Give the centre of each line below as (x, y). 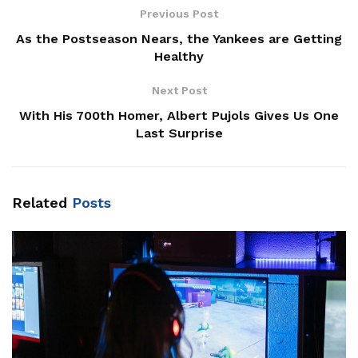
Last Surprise (179, 133)
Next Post (179, 91)
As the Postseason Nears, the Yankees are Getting (179, 39)
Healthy (179, 57)
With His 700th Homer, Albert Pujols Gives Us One (179, 116)
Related (40, 203)
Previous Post (179, 14)
